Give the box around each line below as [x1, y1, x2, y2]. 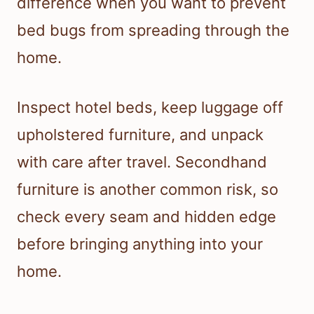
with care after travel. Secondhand [17, 152, 267, 171]
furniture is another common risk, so [17, 179, 278, 198]
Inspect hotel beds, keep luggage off [17, 97, 283, 116]
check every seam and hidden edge [17, 207, 276, 226]
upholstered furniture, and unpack [17, 125, 264, 144]
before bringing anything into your [17, 234, 263, 253]
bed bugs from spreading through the [17, 20, 289, 39]
